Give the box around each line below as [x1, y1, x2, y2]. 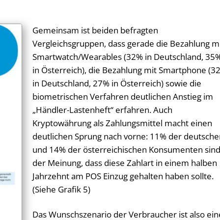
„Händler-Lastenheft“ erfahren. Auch [32, 104, 173, 116]
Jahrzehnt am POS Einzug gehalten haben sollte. [32, 170, 214, 182]
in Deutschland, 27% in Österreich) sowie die [32, 78, 202, 89]
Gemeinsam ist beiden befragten [32, 25, 159, 36]
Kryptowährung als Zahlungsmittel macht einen [32, 117, 213, 129]
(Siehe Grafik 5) [32, 184, 91, 195]
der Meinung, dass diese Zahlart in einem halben [32, 157, 218, 169]
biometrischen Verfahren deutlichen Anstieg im [32, 91, 214, 103]
